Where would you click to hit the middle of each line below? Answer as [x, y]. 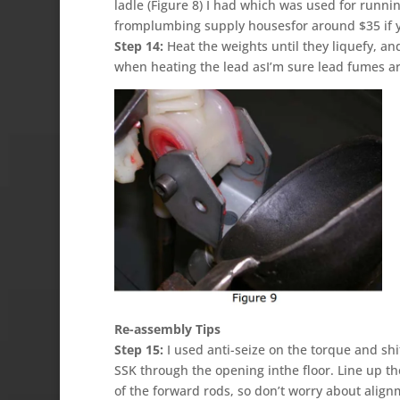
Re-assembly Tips [167, 329]
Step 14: [138, 46]
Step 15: [138, 349]
